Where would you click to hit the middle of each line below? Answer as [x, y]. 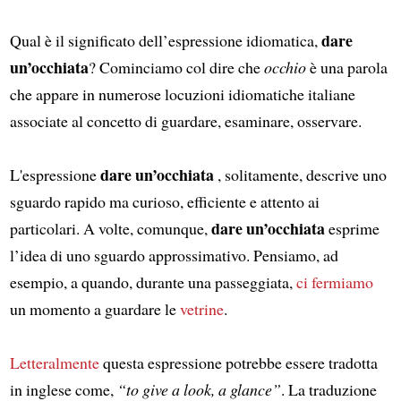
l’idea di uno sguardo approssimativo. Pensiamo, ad [174, 255]
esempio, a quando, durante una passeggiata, [153, 282]
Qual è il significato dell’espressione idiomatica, [165, 40]
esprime [352, 228]
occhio [285, 67]
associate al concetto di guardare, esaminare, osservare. [185, 120]
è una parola [346, 67]
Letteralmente [54, 362]
